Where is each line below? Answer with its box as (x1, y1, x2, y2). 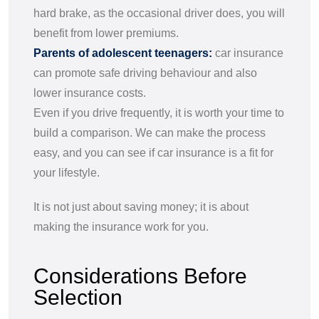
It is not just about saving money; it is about (33, 200, 249, 213)
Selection (33, 285, 122, 309)
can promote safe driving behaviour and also (33, 66, 257, 79)
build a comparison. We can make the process (33, 126, 266, 139)
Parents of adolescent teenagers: (33, 46, 215, 59)
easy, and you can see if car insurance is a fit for (33, 146, 273, 159)
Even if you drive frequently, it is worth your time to (33, 106, 284, 119)
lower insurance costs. (33, 86, 146, 99)
